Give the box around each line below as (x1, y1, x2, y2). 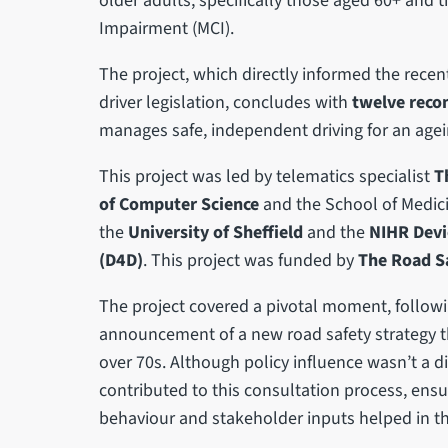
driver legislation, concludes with (98, 89, 352, 115)
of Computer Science (98, 191, 263, 217)
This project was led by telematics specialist (98, 163, 434, 189)
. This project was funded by (142, 247, 358, 273)
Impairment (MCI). (98, 15, 234, 41)
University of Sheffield (123, 219, 303, 245)
